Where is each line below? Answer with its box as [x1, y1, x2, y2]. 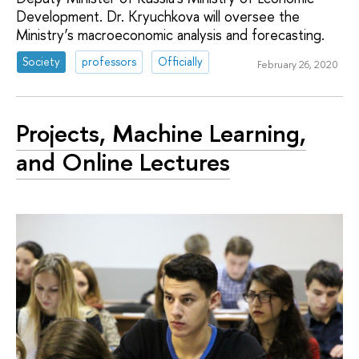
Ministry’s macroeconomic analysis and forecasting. [16, 24, 325, 45]
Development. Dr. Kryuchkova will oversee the [16, 6, 300, 26]
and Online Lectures [16, 144, 230, 179]
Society [22, 54, 61, 70]
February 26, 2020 [256, 56, 338, 71]
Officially [158, 54, 204, 70]
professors [82, 54, 137, 70]
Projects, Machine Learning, [16, 115, 306, 150]
